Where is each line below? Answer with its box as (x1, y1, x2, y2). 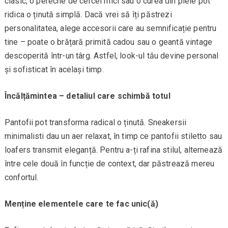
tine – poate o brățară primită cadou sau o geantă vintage (4, 37, 212, 47)
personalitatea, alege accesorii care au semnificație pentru (4, 23, 217, 34)
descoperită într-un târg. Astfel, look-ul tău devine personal (4, 51, 219, 61)
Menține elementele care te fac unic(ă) (4, 199, 158, 209)
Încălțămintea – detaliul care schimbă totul (4, 91, 170, 101)
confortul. (4, 173, 39, 183)
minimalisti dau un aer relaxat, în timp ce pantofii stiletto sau (4, 131, 222, 141)
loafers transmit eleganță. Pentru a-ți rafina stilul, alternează (4, 145, 223, 155)
